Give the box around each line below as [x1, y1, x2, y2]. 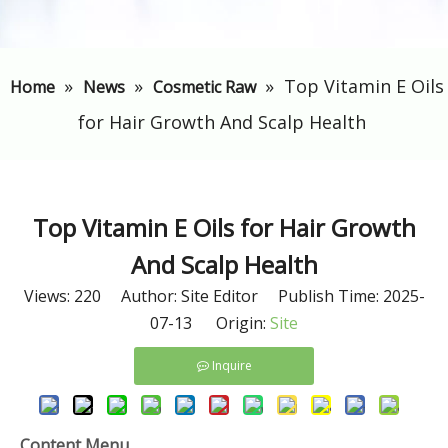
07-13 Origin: [150, 312, 270, 334]
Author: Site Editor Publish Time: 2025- [100, 285, 425, 307]
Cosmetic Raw [152, 76, 256, 98]
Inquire [211, 357, 252, 374]
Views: [23, 285, 74, 307]
